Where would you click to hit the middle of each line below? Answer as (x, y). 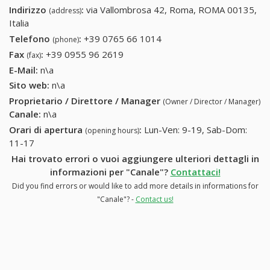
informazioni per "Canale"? (110, 171)
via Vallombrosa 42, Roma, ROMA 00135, (171, 10)
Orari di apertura (47, 129)
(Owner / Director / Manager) (212, 102)
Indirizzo (29, 10)
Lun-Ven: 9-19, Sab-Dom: (196, 129)
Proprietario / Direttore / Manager (86, 101)
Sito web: (29, 85)
